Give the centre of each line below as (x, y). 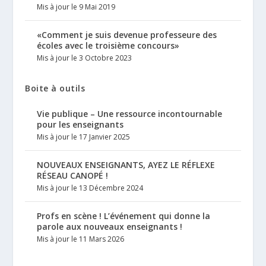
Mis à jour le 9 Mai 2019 (76, 7)
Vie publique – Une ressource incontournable (130, 114)
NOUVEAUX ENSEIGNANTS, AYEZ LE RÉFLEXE (126, 165)
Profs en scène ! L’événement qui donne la (124, 216)
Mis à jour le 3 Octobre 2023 (85, 58)
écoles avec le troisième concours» (108, 46)
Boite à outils (55, 88)
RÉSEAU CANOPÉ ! (73, 176)
